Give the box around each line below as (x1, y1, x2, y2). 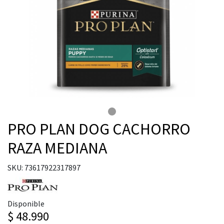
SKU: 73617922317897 (7, 162, 80, 172)
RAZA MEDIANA (7, 138, 107, 158)
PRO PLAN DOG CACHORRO (7, 119, 190, 139)
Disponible (7, 198, 44, 208)
